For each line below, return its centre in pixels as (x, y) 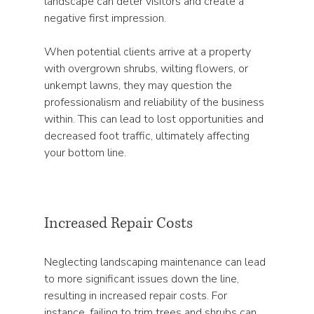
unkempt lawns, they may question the (140, 86)
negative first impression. (105, 18)
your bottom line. (86, 153)
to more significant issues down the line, (143, 279)
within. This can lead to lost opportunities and (156, 119)
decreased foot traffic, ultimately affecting (149, 136)
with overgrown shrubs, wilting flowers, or (148, 69)
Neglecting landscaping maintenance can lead (157, 262)
